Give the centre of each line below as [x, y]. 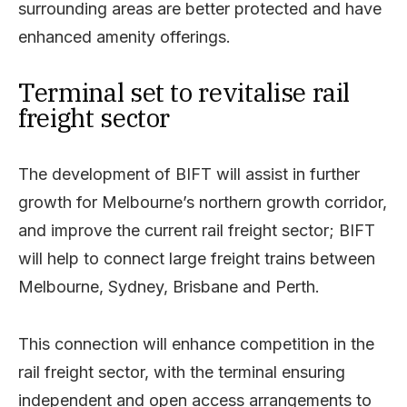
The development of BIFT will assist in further [189, 174]
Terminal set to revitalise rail [184, 92]
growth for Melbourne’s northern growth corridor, [203, 202]
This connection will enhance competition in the [196, 343]
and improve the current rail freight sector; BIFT [197, 230]
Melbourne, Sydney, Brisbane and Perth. [169, 286]
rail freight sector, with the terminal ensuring [182, 372]
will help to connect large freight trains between [197, 258]
